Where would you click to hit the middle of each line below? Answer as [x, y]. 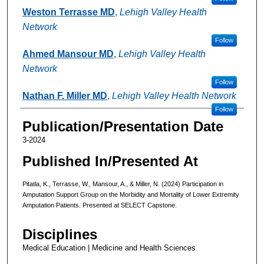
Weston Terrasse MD [68, 12]
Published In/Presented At [110, 161]
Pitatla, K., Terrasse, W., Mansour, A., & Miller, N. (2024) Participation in [123, 184]
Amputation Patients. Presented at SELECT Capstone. [99, 205]
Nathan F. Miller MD [65, 96]
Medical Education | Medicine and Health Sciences [109, 247]
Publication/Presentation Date [123, 127]
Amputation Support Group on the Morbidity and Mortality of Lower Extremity [131, 195]
